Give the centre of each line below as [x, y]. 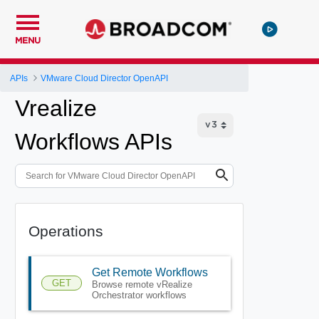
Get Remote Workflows [150, 272]
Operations [66, 231]
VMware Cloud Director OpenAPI [105, 78]
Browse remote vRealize [142, 284]
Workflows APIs [94, 142]
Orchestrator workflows [139, 295]
